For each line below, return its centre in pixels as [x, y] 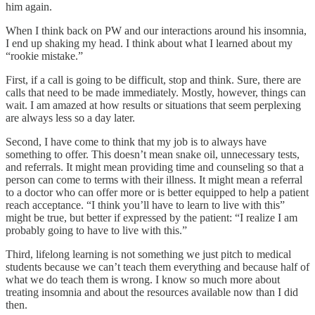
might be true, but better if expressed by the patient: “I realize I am [152, 217]
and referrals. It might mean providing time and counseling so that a [155, 167]
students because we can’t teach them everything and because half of [157, 266]
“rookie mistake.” [44, 56]
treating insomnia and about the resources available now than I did [152, 292]
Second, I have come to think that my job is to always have [136, 141]
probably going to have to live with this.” [96, 230]
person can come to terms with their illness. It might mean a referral [154, 179]
